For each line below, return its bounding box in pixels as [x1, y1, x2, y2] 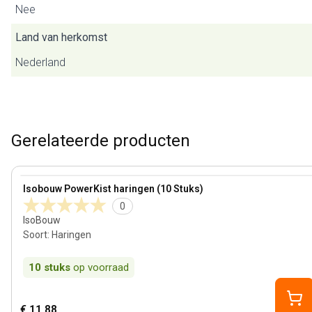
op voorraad [73, 261, 129, 274]
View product [19, 175, 84, 189]
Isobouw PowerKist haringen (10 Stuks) [23, 183, 203, 194]
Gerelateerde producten [11, 131, 190, 150]
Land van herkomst [15, 31, 107, 44]
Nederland [15, 56, 65, 69]
